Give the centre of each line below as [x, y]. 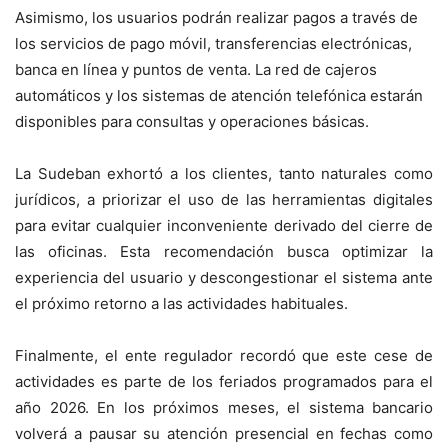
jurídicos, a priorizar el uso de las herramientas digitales [224, 200]
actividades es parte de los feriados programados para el [224, 382]
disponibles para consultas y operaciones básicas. [192, 122]
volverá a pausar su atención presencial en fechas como [224, 434]
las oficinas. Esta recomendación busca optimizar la [224, 252]
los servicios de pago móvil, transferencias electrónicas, [213, 44]
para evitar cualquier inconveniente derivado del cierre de [224, 226]
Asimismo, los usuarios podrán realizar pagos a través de [216, 18]
